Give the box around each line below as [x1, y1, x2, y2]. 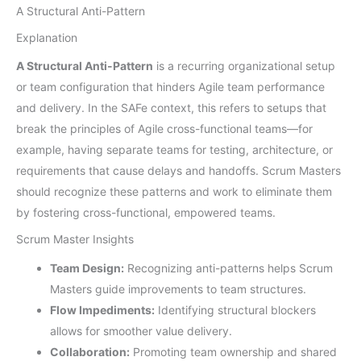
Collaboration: [50, 345, 130, 359]
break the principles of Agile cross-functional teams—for [16, 122, 313, 136]
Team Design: [50, 261, 124, 276]
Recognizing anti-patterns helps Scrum [124, 261, 333, 276]
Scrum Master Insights [16, 232, 134, 247]
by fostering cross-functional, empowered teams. [16, 205, 276, 220]
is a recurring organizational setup [153, 59, 335, 73]
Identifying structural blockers [155, 303, 316, 317]
